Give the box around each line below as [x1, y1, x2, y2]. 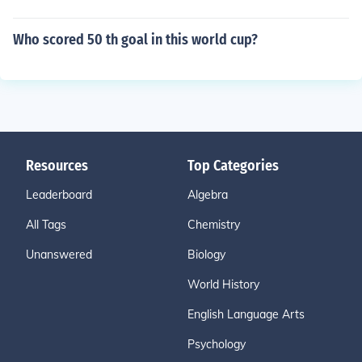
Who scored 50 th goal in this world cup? [13, 31, 258, 48]
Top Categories [187, 157, 279, 175]
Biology [187, 247, 225, 262]
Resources [26, 157, 88, 175]
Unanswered [26, 247, 92, 262]
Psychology [187, 337, 246, 351]
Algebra [187, 187, 228, 202]
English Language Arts [187, 307, 305, 322]
